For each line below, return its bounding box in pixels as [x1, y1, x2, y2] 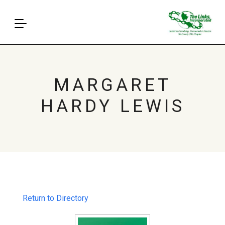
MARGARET [54, 75, 171, 95]
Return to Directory [23, 193, 88, 203]
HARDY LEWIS [40, 96, 185, 117]
